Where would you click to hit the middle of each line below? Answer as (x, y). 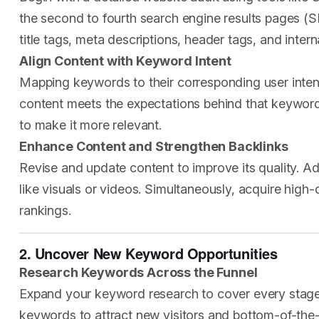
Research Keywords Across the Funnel (138, 272)
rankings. (45, 210)
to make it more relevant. (90, 125)
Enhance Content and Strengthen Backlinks (154, 146)
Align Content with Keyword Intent (125, 61)
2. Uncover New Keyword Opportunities (148, 253)
